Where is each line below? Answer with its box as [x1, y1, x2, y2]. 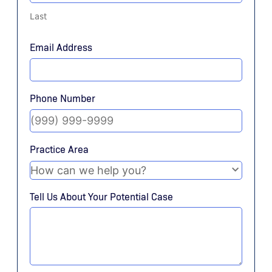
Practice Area [30, 143, 89, 155]
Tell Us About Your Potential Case [30, 190, 173, 203]
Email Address [30, 41, 92, 53]
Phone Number [30, 92, 95, 104]
